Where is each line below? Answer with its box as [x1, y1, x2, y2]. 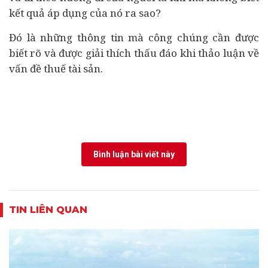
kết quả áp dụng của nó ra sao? [9, 6, 161, 20]
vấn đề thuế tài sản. [9, 62, 103, 75]
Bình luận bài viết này [93, 150, 175, 159]
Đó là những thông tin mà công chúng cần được [9, 31, 259, 44]
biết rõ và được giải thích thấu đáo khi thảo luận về [9, 46, 259, 60]
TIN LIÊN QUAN [9, 204, 87, 215]
